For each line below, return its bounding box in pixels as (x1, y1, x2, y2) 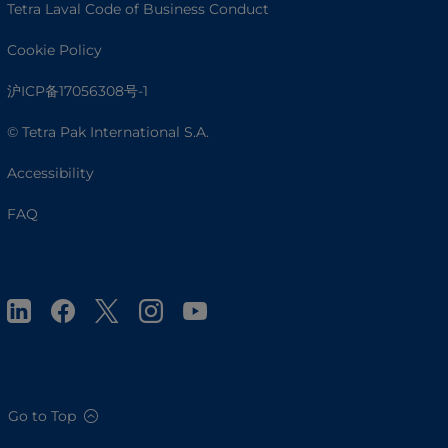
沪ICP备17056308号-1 (7, 81, 148, 100)
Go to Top (8, 406, 76, 425)
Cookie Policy (7, 40, 102, 59)
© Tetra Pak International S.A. (7, 122, 209, 141)
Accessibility (7, 163, 94, 182)
